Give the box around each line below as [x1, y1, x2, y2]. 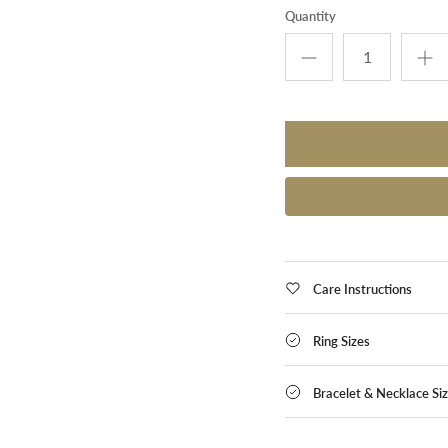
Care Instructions [313, 280, 413, 297]
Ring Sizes [313, 332, 371, 349]
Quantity [285, 7, 337, 24]
